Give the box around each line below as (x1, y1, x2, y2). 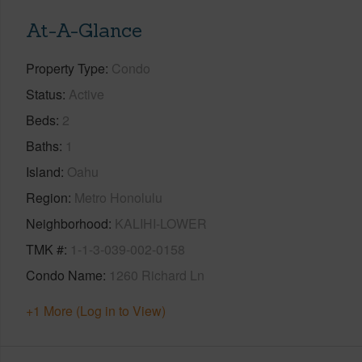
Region (26, 187, 68, 207)
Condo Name (26, 265, 103, 284)
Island (26, 162, 61, 181)
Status (26, 84, 62, 103)
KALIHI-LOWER (115, 213, 207, 233)
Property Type (26, 58, 105, 78)
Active (69, 84, 104, 103)
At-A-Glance (26, 17, 142, 43)
